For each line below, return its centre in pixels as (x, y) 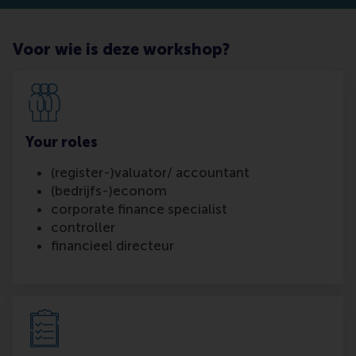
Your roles (62, 143)
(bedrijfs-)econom (109, 191)
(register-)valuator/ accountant (150, 173)
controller (83, 228)
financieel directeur (112, 246)
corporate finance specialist (139, 209)
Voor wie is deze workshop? (121, 50)
